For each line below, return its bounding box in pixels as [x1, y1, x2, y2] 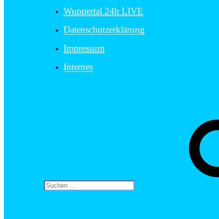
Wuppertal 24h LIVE [64, 6, 143, 17]
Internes [64, 62, 93, 72]
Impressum [64, 43, 105, 54]
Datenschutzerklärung [64, 24, 145, 35]
